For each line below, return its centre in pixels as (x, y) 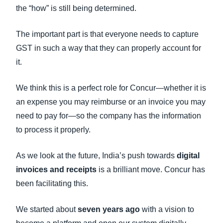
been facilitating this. (52, 183)
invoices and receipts (56, 169)
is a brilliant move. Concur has (151, 169)
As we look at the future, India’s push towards (96, 156)
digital (188, 156)
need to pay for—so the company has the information (109, 116)
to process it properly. (53, 130)
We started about (47, 209)
